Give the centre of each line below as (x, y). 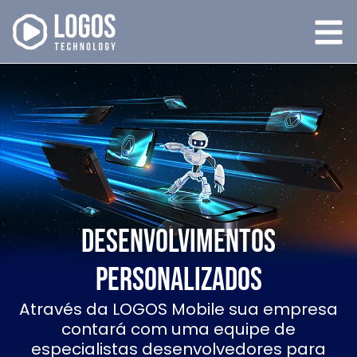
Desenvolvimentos (178, 242)
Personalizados (178, 280)
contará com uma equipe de (178, 329)
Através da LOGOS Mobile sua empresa (178, 309)
